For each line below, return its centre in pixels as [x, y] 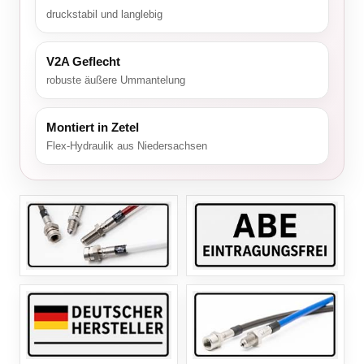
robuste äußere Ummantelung [116, 80]
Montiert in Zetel [93, 128]
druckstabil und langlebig [104, 15]
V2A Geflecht [83, 62]
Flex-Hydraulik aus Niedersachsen [127, 146]
